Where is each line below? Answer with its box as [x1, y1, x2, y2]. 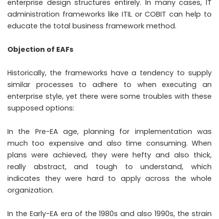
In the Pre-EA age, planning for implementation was [7, 126, 212, 136]
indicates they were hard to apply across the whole [7, 173, 212, 183]
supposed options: [7, 103, 74, 113]
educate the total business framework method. [7, 21, 176, 31]
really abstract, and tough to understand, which [7, 161, 212, 172]
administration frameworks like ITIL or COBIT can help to [7, 9, 212, 19]
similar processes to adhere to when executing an [7, 79, 212, 89]
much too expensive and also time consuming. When [7, 138, 212, 148]
